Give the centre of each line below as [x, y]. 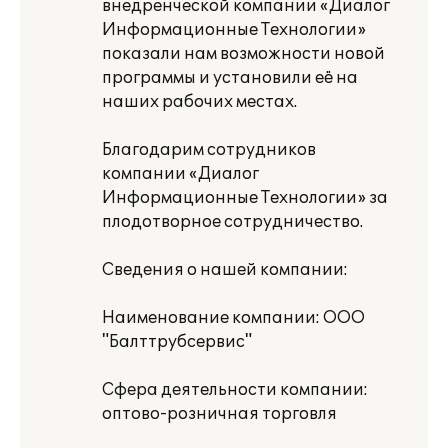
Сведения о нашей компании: [225, 270]
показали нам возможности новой [243, 54]
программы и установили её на [230, 78]
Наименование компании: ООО [233, 318]
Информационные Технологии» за [245, 198]
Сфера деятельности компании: [235, 390]
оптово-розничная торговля [219, 414]
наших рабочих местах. [199, 102]
